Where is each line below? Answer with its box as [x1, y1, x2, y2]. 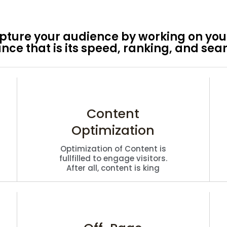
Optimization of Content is [60, 143, 166, 154]
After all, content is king [66, 162, 160, 173]
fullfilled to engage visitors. [59, 153, 167, 164]
